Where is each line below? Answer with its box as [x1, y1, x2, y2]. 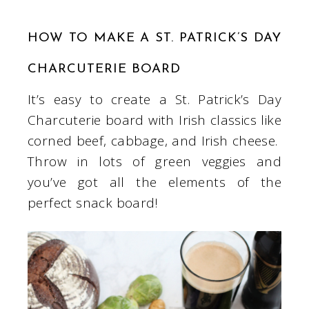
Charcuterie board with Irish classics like [28, 111, 281, 130]
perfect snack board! [28, 194, 158, 212]
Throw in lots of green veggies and [28, 152, 281, 171]
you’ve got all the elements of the [28, 173, 281, 192]
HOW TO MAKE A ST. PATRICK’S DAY [28, 32, 281, 46]
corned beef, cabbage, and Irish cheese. [28, 132, 281, 150]
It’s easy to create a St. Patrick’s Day [28, 90, 281, 109]
